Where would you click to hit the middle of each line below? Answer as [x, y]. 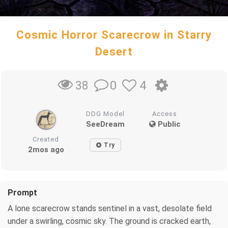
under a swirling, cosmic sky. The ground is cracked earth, [109, 221]
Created [46, 139]
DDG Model [106, 113]
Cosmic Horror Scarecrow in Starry [114, 35]
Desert [114, 51]
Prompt [22, 192]
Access [165, 113]
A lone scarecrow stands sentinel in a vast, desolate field [110, 208]
